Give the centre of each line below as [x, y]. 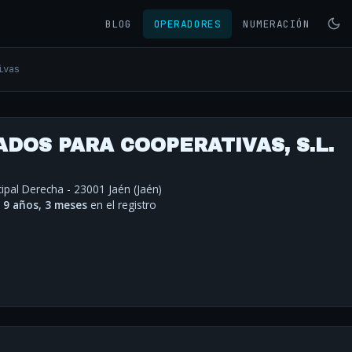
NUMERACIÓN [277, 24]
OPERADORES [187, 24]
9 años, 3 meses [45, 205]
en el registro [122, 205]
